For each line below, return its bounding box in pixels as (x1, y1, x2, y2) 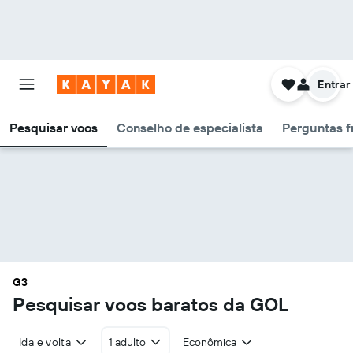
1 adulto (108, 335, 146, 349)
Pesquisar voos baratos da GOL (13, 292, 288, 316)
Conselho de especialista (117, 120, 263, 136)
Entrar (318, 76, 351, 91)
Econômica (183, 335, 237, 349)
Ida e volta (19, 335, 72, 349)
